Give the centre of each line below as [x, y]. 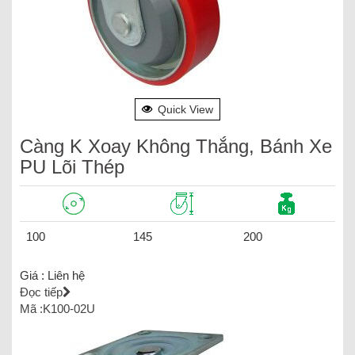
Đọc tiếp [41, 292]
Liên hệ [66, 275]
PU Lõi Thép [72, 166]
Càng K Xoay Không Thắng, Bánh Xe [176, 146]
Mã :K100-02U [57, 308]
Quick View [185, 109]
